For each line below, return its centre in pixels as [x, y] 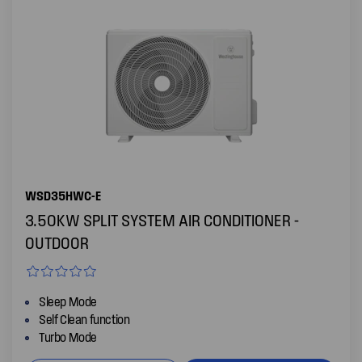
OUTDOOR [57, 242]
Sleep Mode [68, 301]
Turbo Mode [68, 337]
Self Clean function [84, 319]
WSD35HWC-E [63, 195]
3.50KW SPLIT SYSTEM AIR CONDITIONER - [162, 220]
